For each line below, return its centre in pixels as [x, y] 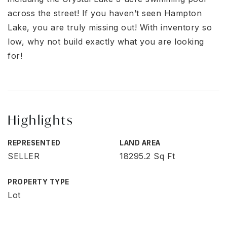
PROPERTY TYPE [39, 182]
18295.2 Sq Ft [147, 156]
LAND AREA [140, 143]
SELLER [24, 156]
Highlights [41, 120]
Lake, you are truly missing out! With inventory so [110, 27]
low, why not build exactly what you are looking [106, 42]
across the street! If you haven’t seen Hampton [105, 13]
